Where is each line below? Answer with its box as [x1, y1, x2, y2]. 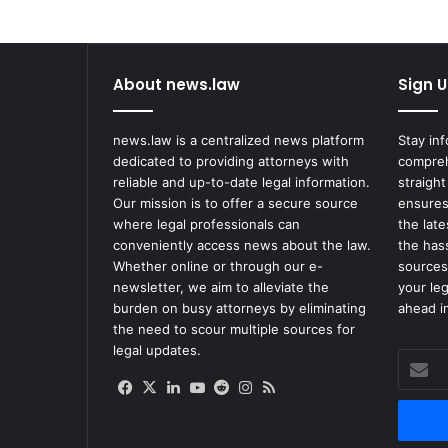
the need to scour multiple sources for [113, 320, 355, 337]
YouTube [208, 376, 270, 396]
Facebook [136, 376, 205, 396]
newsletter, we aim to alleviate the [113, 278, 329, 295]
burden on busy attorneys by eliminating [113, 299, 366, 316]
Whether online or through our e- [113, 257, 323, 274]
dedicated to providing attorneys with [113, 152, 349, 169]
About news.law [113, 73, 240, 95]
